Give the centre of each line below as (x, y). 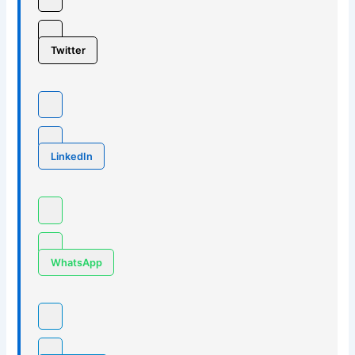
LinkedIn (71, 156)
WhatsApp (76, 262)
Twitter (68, 50)
